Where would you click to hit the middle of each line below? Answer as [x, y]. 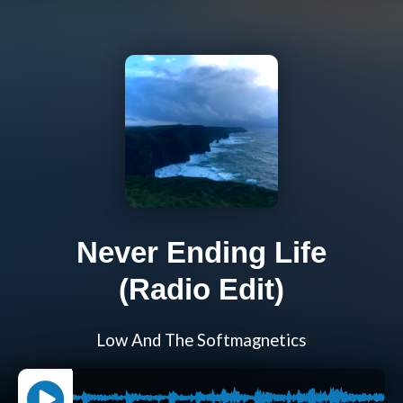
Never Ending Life [201, 253]
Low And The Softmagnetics [201, 340]
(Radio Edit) [201, 290]
